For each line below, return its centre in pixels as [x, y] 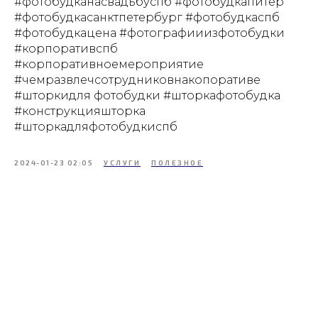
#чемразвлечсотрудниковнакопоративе [137, 80]
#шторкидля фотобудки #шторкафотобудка [147, 95]
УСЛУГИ [122, 163]
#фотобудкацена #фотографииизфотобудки [149, 33]
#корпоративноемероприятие [109, 64]
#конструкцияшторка [80, 111]
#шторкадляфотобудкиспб [96, 127]
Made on [122, 300]
